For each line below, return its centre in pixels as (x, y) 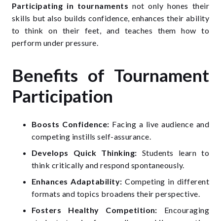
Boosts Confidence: (71, 124)
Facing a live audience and (159, 124)
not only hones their (169, 6)
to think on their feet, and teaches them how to (110, 30)
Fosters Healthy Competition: (94, 210)
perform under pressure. (55, 43)
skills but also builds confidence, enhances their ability (110, 18)
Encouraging (183, 210)
